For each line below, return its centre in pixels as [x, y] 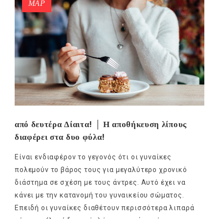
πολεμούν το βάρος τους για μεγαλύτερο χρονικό [101, 170]
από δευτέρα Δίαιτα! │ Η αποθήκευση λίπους [101, 124]
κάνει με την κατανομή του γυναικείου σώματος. [99, 195]
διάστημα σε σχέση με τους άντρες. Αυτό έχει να [100, 183]
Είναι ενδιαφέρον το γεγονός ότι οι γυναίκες [93, 157]
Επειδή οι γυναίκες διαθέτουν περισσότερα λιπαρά [105, 208]
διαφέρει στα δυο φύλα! [60, 137]
